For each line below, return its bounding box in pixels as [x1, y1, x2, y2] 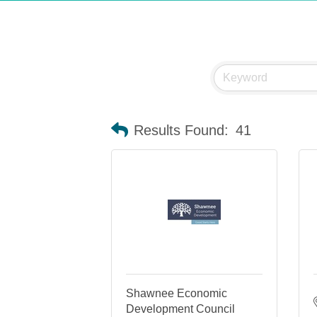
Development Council [126, 303, 235, 315]
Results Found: [134, 122, 229, 138]
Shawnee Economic [126, 287, 227, 299]
